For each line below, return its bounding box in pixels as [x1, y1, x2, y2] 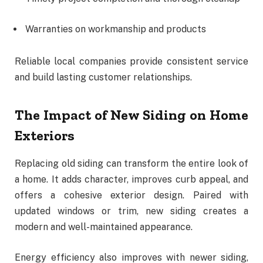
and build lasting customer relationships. [15, 72, 192, 83]
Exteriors [15, 126, 75, 144]
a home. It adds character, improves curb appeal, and [15, 174, 248, 186]
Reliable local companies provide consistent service [15, 56, 248, 68]
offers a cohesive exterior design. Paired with [15, 190, 248, 201]
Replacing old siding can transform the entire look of [15, 158, 248, 170]
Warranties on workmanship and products [25, 23, 206, 35]
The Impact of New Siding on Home [15, 106, 248, 123]
